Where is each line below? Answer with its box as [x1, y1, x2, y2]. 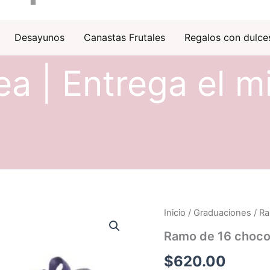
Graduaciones [193, 207, 251, 218]
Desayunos [14, 31, 64, 44]
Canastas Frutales [83, 31, 165, 44]
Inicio [164, 207, 186, 218]
